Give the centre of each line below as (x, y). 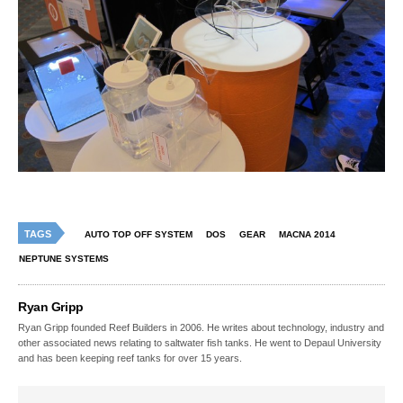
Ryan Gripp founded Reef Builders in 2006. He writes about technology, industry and (201, 328)
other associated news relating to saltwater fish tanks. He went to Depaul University (200, 343)
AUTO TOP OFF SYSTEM (139, 235)
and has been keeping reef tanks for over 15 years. (130, 358)
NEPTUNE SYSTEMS (64, 259)
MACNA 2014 (307, 235)
